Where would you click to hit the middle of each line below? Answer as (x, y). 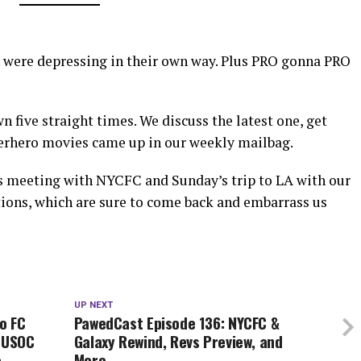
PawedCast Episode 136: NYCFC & (176, 322)
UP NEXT (93, 305)
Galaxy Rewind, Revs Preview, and (178, 341)
